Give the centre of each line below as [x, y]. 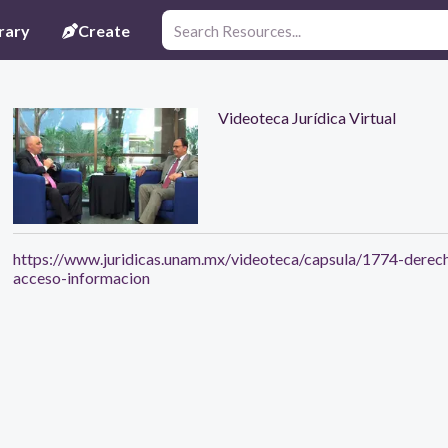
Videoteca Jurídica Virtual [306, 117]
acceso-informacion [81, 277]
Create [104, 30]
